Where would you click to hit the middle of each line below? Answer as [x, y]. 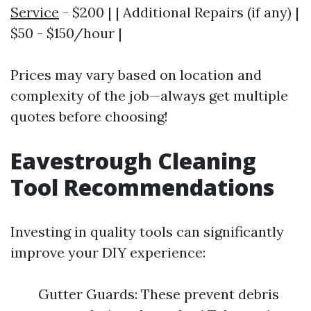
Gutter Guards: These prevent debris [159, 294]
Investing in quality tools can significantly [147, 232]
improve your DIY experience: [108, 252]
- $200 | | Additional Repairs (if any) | [179, 12]
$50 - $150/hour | [66, 33]
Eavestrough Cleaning [133, 161]
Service [35, 12]
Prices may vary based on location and [136, 75]
